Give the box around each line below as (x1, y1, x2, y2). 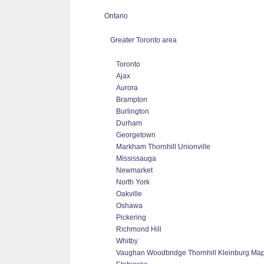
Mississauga (116, 154, 156, 163)
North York (116, 178, 150, 186)
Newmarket (116, 166, 153, 174)
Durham (116, 119, 142, 127)
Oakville (116, 190, 142, 198)
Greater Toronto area (110, 36, 177, 44)
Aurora (116, 84, 138, 92)
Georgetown (116, 131, 156, 139)
